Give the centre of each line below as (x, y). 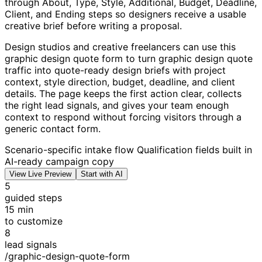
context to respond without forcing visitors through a (123, 117)
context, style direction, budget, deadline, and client (120, 82)
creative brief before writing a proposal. (93, 26)
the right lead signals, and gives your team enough (117, 105)
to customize (34, 221)
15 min (19, 209)
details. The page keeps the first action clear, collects (123, 94)
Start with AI (102, 174)
